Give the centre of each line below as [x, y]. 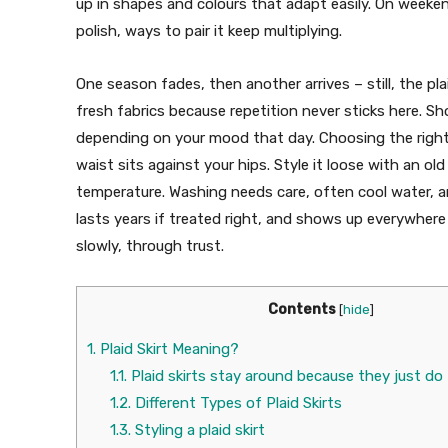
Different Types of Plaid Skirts [236, 403]
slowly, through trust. [150, 246]
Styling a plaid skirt [197, 430]
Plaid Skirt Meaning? [167, 349]
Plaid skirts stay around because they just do [284, 376]
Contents [301, 310]
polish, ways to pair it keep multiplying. [209, 31]
